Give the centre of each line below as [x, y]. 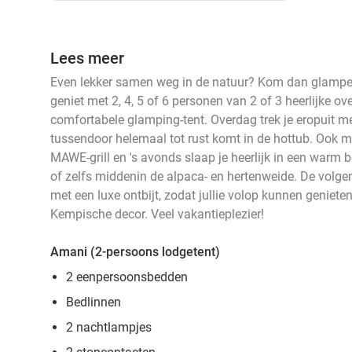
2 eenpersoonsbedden [127, 277]
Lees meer [87, 58]
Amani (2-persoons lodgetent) [135, 252]
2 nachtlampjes [109, 327]
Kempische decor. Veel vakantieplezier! [157, 214]
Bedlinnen [93, 302]
